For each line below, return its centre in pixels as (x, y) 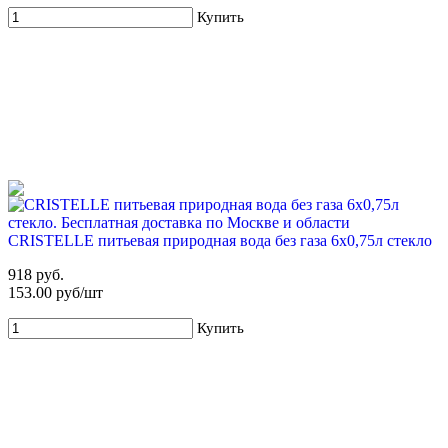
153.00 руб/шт (55, 293)
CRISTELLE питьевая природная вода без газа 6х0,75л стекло (220, 241)
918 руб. (36, 275)
